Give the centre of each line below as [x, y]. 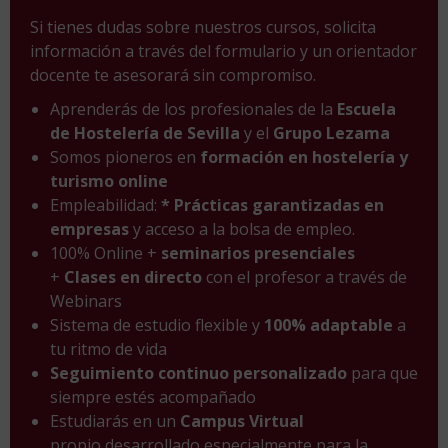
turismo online [109, 180]
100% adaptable [330, 324]
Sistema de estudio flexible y [157, 324]
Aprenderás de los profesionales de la [193, 108]
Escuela [366, 108]
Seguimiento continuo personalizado [200, 372]
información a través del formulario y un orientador [223, 50]
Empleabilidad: [105, 204]
